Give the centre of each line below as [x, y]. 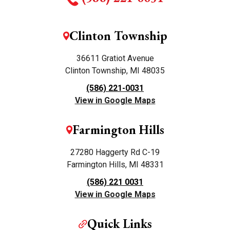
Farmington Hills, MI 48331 [115, 165]
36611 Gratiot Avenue [115, 59]
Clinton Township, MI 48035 [115, 71]
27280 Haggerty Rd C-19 [115, 152]
